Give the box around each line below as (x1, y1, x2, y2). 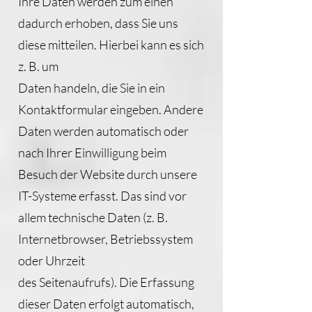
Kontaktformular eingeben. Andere (18, 102, 203, 117)
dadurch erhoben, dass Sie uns (18, 15, 178, 31)
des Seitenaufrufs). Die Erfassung (18, 274, 194, 290)
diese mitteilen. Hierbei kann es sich (18, 37, 204, 52)
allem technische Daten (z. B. (18, 210, 168, 225)
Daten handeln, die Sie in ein (18, 80, 165, 95)
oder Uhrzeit (18, 253, 85, 268)
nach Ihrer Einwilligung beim (18, 145, 166, 160)
